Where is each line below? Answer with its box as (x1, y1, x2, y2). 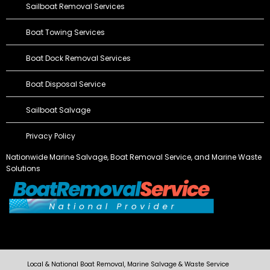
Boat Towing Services (25, 27, 105, 37)
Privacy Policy (25, 130, 75, 141)
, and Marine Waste (191, 151, 262, 162)
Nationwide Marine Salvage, (6, 151, 110, 162)
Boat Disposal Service (25, 78, 105, 89)
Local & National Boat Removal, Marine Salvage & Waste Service (27, 259, 229, 269)
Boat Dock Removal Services (25, 52, 131, 63)
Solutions (6, 163, 40, 174)
